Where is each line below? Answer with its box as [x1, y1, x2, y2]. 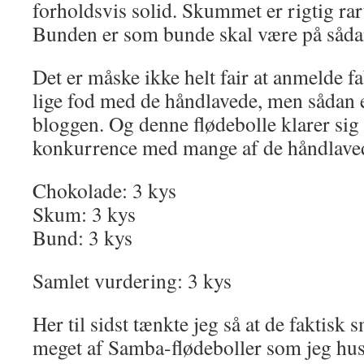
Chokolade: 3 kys [32, 176, 176, 204]
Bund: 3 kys [32, 223, 132, 251]
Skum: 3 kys [32, 200, 136, 227]
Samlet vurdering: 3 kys [32, 266, 232, 294]
